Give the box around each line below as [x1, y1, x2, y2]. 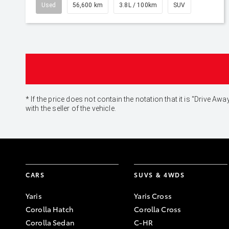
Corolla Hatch [26, 204, 74, 214]
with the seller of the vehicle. [26, 104, 116, 112]
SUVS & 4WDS [134, 170, 185, 179]
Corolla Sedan [26, 217, 75, 227]
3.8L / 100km [119, 2, 157, 9]
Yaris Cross [134, 191, 172, 201]
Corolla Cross [134, 204, 181, 214]
